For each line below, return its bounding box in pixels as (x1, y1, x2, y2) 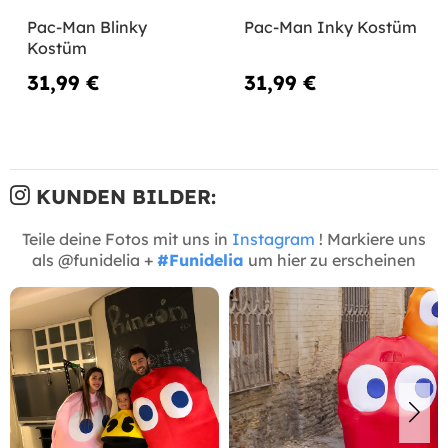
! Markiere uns (315, 228, 426, 249)
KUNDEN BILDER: (30, 183, 216, 209)
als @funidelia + (32, 249, 157, 270)
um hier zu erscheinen (244, 249, 416, 270)
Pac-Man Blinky (27, 16, 147, 37)
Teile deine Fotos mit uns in (22, 228, 232, 249)
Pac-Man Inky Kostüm (243, 16, 417, 37)
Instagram (232, 228, 315, 249)
